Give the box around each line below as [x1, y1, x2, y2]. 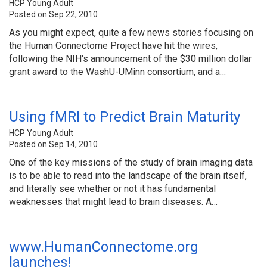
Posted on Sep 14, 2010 [9, 139, 98, 149]
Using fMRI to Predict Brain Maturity [9, 108, 240, 125]
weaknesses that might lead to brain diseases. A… [9, 195, 218, 207]
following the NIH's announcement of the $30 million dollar [9, 52, 252, 64]
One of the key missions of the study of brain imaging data [9, 156, 253, 168]
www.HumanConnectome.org [9, 238, 198, 255]
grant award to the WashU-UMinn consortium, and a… [9, 66, 226, 77]
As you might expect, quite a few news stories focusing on [9, 26, 253, 38]
